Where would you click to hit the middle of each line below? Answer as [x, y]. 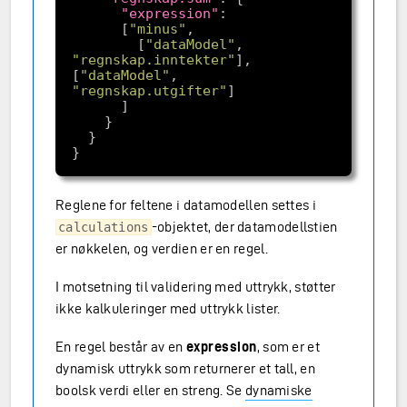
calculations [104, 227]
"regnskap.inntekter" [153, 60]
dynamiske [278, 390]
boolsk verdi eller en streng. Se [150, 390]
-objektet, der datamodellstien [244, 227]
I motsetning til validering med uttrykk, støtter [196, 287]
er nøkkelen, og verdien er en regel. [162, 248]
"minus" [157, 29]
